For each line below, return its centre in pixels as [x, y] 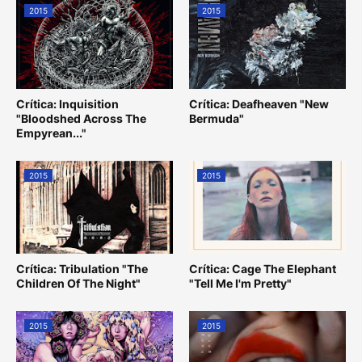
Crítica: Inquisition [67, 104]
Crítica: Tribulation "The [82, 269]
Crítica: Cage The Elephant [263, 269]
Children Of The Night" [78, 284]
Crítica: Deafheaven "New [259, 104]
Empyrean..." [51, 133]
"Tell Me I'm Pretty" [240, 284]
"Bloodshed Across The [81, 119]
